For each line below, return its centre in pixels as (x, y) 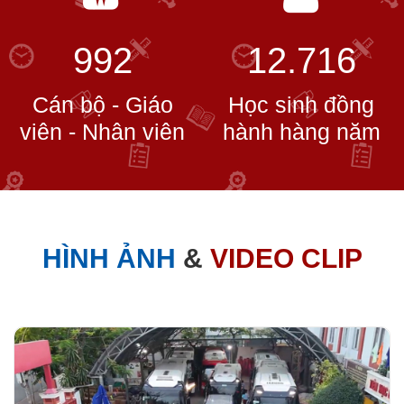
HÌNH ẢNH (109, 258)
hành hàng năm (301, 131)
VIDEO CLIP (286, 258)
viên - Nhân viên (103, 131)
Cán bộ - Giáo (102, 104)
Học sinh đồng (302, 104)
